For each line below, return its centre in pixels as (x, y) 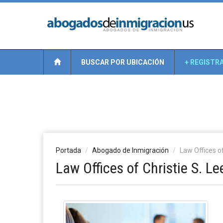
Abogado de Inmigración (130, 150)
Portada (68, 150)
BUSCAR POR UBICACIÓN (123, 62)
